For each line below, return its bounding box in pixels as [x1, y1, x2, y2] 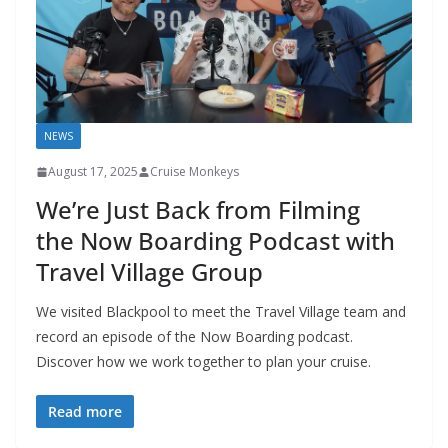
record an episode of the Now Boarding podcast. [36, 327, 353, 346]
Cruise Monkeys [150, 163, 239, 180]
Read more [48, 402, 122, 421]
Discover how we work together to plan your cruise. [36, 352, 371, 371]
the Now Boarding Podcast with [36, 224, 395, 257]
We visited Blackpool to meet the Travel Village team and [36, 302, 406, 321]
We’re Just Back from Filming [36, 193, 360, 226]
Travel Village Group [36, 255, 263, 288]
